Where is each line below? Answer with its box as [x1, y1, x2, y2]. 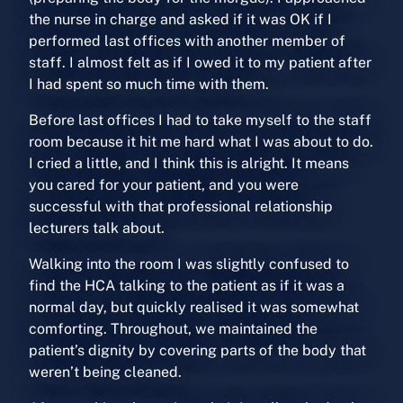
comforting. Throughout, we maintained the [29, 320, 318, 338]
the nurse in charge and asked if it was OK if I [29, 11, 332, 29]
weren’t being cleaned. [29, 363, 182, 381]
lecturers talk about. [29, 219, 165, 237]
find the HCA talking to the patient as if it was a [29, 277, 345, 295]
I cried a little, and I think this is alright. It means [29, 155, 349, 173]
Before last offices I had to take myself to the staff [29, 112, 372, 130]
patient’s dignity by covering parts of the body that [29, 342, 366, 360]
